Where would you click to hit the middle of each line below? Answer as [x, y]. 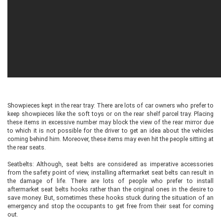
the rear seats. [27, 147]
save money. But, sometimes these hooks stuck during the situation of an [110, 198]
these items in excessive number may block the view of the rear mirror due [110, 122]
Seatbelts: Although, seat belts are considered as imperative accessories [110, 164]
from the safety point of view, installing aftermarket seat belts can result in [110, 172]
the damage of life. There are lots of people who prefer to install [110, 181]
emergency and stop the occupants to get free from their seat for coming [110, 206]
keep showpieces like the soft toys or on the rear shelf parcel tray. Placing [110, 114]
